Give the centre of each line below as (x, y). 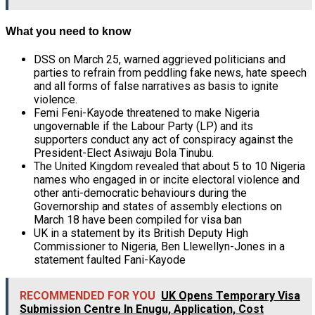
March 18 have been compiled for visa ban (138, 219)
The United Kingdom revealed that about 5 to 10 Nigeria (169, 166)
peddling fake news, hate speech (225, 72)
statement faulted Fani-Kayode (110, 259)
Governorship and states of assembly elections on (158, 206)
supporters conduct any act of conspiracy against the (163, 139)
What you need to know (68, 31)
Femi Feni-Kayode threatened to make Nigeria (147, 112)
